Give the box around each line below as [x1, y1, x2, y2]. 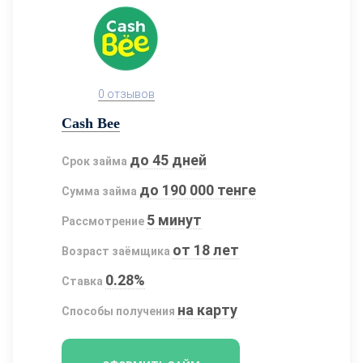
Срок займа [62, 154, 127, 168]
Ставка [62, 274, 103, 288]
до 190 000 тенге [139, 181, 257, 199]
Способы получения [62, 304, 175, 318]
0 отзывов [98, 87, 155, 100]
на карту [177, 301, 238, 318]
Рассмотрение [62, 214, 144, 228]
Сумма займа [62, 184, 137, 198]
